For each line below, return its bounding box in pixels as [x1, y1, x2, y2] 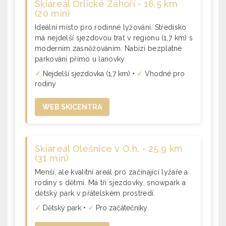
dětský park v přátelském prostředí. [35, 189, 155, 197]
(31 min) [35, 153, 69, 163]
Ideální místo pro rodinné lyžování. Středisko [35, 23, 187, 31]
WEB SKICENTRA [42, 103, 102, 111]
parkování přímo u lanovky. [35, 55, 126, 63]
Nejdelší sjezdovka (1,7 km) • [41, 70, 137, 78]
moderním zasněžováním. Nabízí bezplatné [35, 44, 182, 52]
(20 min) [35, 8, 70, 19]
